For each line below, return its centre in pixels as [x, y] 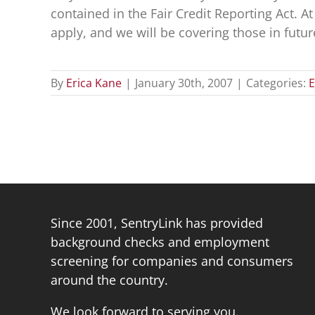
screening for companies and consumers [172, 261]
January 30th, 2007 [184, 83]
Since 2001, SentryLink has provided [156, 223]
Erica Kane [94, 83]
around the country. [109, 280]
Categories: [277, 83]
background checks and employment [160, 242]
